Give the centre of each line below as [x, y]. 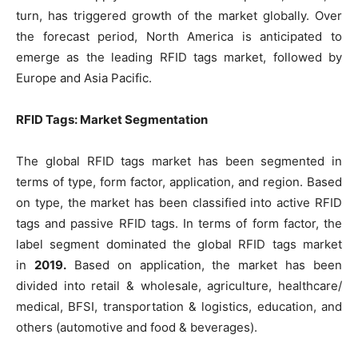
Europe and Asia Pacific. [84, 78]
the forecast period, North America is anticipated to [179, 36]
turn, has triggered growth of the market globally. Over [179, 15]
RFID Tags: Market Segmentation [112, 119]
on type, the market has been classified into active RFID [179, 202]
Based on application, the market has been [204, 265]
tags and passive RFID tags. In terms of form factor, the [179, 223]
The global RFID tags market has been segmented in [179, 161]
